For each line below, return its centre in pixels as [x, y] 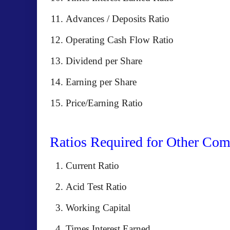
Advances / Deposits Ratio [118, 19]
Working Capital [98, 208]
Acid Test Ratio [96, 187]
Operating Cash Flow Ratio [120, 40]
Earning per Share [101, 82]
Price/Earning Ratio [104, 103]
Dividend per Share [104, 61]
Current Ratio [92, 166]
